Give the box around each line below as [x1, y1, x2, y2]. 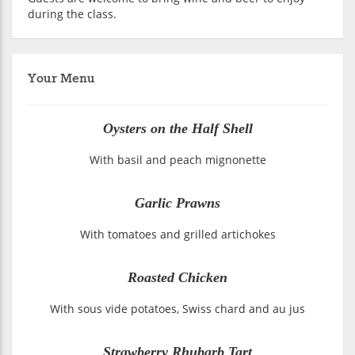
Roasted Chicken [128, 269, 227, 285]
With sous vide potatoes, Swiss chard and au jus [50, 300, 305, 316]
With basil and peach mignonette [89, 151, 266, 167]
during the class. [28, 6, 116, 21]
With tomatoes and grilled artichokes [79, 226, 276, 242]
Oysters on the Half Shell [102, 120, 253, 136]
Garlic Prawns [135, 194, 220, 211]
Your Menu [28, 70, 95, 87]
